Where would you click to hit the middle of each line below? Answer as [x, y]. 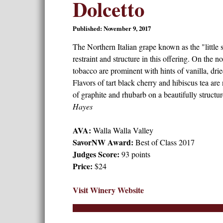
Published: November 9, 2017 [111, 28]
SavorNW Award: [104, 142]
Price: [83, 166]
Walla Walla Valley [123, 130]
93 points [136, 154]
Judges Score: [97, 154]
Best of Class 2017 [165, 142]
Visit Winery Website [108, 190]
